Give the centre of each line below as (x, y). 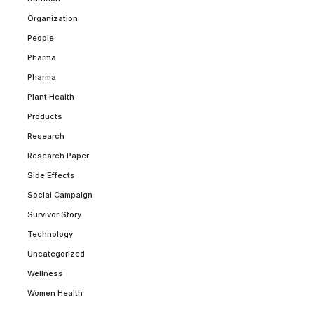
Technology (50, 234)
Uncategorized (56, 253)
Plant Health (51, 96)
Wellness (45, 273)
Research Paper (58, 155)
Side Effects (51, 175)
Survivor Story (54, 214)
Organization (53, 18)
